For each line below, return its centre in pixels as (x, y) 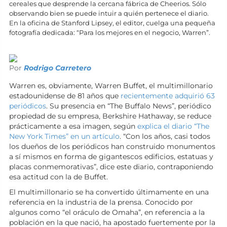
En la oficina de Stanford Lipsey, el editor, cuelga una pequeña (112, 23)
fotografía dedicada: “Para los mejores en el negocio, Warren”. (110, 32)
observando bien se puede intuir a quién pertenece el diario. (109, 13)
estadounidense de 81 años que (65, 96)
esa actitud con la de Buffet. (59, 177)
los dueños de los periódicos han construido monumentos (112, 146)
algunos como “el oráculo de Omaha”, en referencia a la (107, 212)
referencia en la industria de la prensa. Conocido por (101, 202)
